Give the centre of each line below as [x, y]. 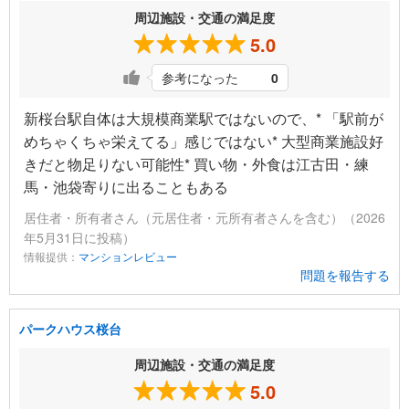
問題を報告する [345, 275]
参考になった [200, 78]
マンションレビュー [128, 257]
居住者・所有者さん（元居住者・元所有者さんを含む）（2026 [204, 218]
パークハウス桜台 [70, 329]
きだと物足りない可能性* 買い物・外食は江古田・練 [196, 164]
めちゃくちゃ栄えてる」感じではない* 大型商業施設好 [204, 142]
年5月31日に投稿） [79, 238]
